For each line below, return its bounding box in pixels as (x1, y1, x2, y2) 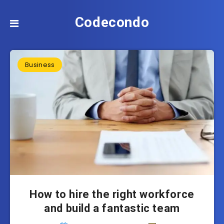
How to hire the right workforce (29, 188, 194, 200)
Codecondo (74, 14, 149, 30)
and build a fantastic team (44, 202, 180, 214)
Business (25, 60, 55, 69)
